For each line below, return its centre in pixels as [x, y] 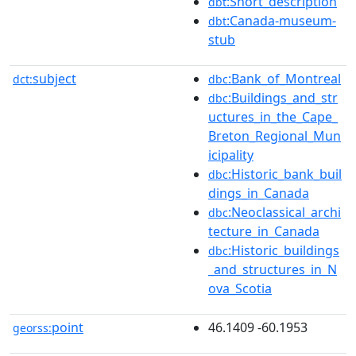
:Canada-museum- [281, 20]
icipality [231, 155]
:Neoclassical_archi [284, 212]
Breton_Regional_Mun [275, 135]
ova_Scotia [240, 288]
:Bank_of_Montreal [284, 78]
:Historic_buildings [284, 250]
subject [54, 78]
